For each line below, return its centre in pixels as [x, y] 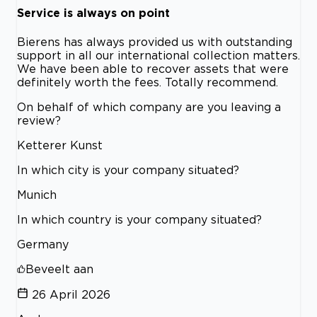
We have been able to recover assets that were [153, 68]
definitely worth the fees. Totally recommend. [148, 82]
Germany [43, 244]
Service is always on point [93, 13]
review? [39, 120]
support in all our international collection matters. [158, 55]
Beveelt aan [59, 269]
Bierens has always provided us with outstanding [155, 41]
